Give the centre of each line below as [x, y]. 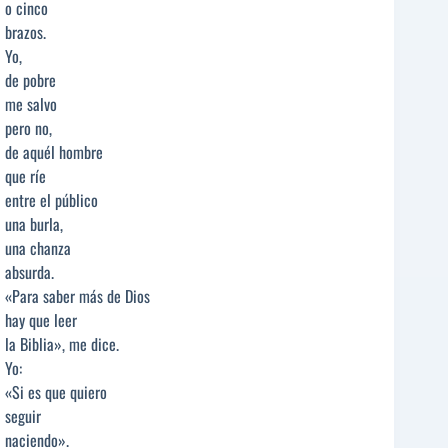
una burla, [34, 224]
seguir [23, 416]
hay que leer [41, 320]
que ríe [25, 176]
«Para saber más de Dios [77, 296]
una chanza [38, 248]
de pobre [30, 80]
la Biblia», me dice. [62, 344]
